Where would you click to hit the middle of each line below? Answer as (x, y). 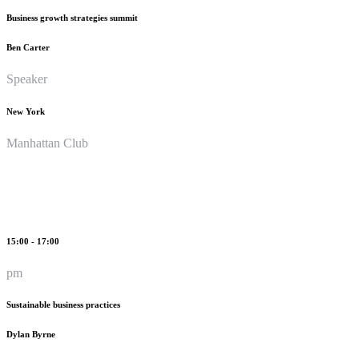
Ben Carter (28, 47)
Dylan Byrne (31, 335)
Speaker (27, 79)
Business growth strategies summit (72, 17)
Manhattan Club (47, 143)
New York (26, 111)
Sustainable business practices (63, 305)
